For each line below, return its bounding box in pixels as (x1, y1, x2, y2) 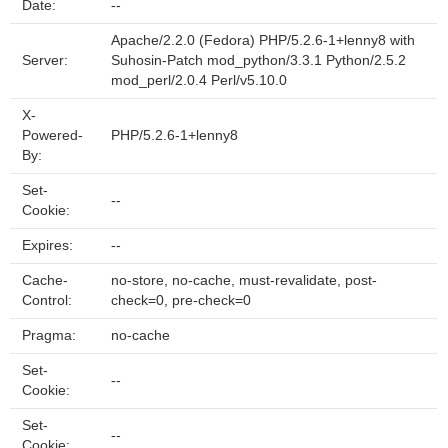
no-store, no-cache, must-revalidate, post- (111, 273, 377, 288)
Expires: (22, 238, 73, 253)
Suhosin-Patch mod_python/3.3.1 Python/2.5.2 (111, 53, 406, 68)
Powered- (22, 128, 83, 143)
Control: (22, 293, 72, 308)
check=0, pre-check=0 (111, 293, 251, 308)
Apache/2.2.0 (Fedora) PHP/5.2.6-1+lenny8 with (111, 33, 415, 48)
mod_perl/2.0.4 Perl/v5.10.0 (111, 73, 287, 88)
